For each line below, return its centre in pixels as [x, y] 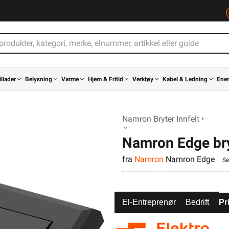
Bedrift [197, 202]
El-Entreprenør [149, 202]
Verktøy [143, 79]
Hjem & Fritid [106, 79]
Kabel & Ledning [185, 79]
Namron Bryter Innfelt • [163, 119]
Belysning [39, 79]
